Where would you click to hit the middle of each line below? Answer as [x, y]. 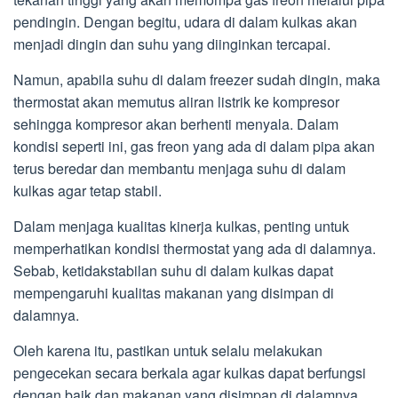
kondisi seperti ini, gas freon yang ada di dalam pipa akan [194, 146]
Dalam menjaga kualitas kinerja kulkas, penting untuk [181, 226]
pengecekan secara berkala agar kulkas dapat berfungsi [190, 373]
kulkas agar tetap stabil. [88, 191]
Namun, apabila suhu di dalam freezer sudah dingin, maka [197, 80]
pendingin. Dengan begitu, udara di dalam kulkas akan [185, 22]
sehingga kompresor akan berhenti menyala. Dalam [176, 124]
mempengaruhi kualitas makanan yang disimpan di [174, 293]
